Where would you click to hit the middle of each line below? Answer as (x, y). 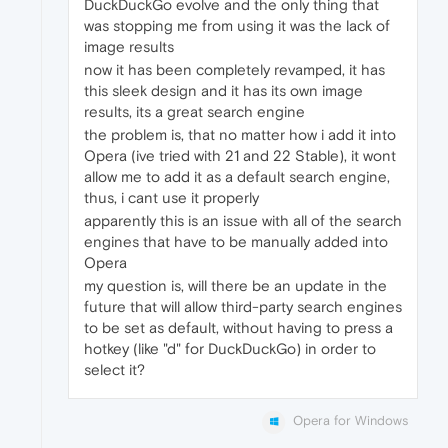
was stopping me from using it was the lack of (237, 26)
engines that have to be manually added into (236, 242)
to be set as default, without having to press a (238, 328)
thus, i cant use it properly (171, 198)
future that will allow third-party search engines (243, 307)
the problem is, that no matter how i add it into (240, 135)
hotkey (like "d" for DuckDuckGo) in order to (230, 349)
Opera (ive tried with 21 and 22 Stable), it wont (240, 156)
